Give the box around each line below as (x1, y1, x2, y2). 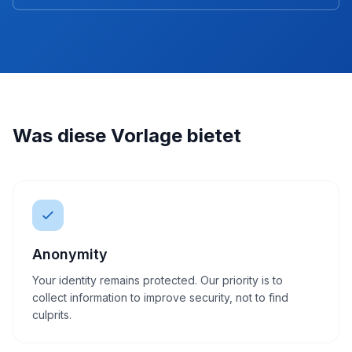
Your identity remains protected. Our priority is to (32, 273, 283, 287)
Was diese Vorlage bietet (13, 124, 241, 147)
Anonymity (32, 246, 108, 262)
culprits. (32, 308, 71, 321)
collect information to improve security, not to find (32, 291, 288, 304)
